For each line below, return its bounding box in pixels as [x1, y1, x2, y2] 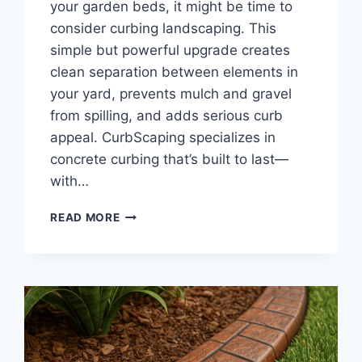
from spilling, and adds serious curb [50, 107, 284, 124]
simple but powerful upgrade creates [50, 42, 291, 59]
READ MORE [50, 211, 120, 225]
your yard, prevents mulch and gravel [50, 86, 293, 103]
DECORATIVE [119, 258, 196, 271]
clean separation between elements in [50, 64, 299, 81]
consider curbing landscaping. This [50, 20, 277, 37]
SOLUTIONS [119, 343, 190, 356]
